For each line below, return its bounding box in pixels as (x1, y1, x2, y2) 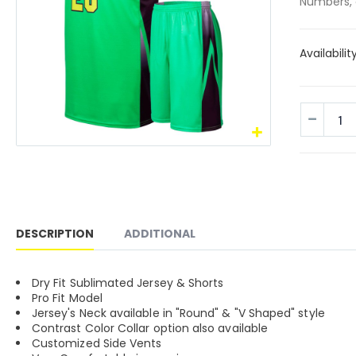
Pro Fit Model (32, 290, 103, 307)
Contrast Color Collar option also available (32, 320, 269, 337)
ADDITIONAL (124, 226, 195, 242)
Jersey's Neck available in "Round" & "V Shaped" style (32, 305, 325, 322)
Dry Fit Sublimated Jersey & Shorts (32, 275, 224, 292)
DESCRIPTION (16, 226, 94, 242)
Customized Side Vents (32, 335, 162, 352)
